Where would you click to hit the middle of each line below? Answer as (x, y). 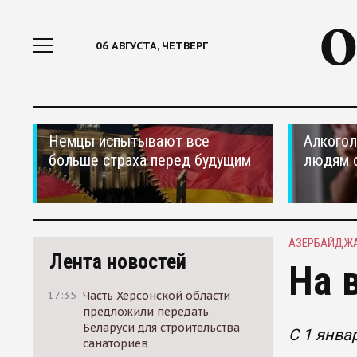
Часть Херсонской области (157, 296)
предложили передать (146, 312)
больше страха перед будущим (150, 160)
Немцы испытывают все (129, 141)
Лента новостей (118, 261)
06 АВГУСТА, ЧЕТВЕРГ (152, 46)
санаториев (116, 343)
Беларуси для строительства (162, 328)
